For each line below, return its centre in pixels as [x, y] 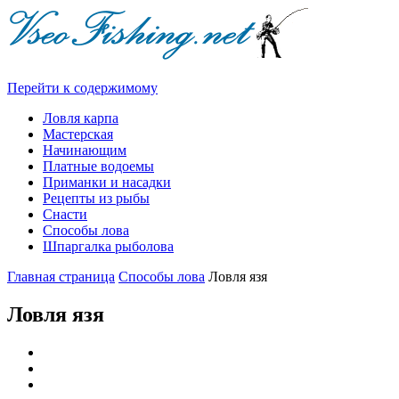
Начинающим [85, 150]
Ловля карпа [81, 118]
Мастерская [78, 134]
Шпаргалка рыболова [108, 246]
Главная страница [61, 277]
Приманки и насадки [107, 182]
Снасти [65, 214]
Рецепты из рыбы [96, 198]
